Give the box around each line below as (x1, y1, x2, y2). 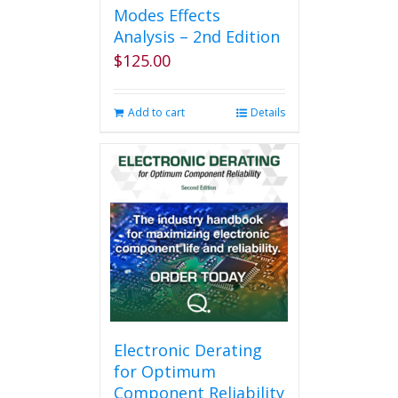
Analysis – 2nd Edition (113, 26, 280, 47)
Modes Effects (113, 4, 220, 26)
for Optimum (113, 361, 216, 382)
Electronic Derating (113, 339, 262, 361)
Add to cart (127, 105, 185, 120)
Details (250, 105, 285, 120)
